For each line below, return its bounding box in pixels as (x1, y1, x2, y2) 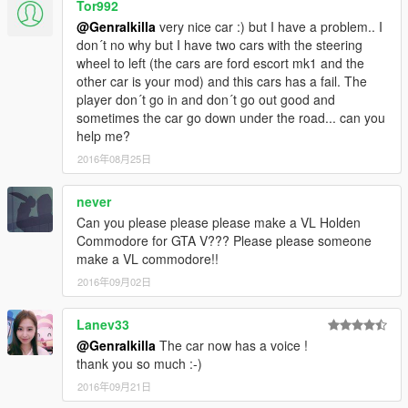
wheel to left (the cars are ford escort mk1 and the (76, 53, 364, 72)
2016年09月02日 (77, 273, 151, 289)
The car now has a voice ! (156, 335, 308, 354)
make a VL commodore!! (76, 249, 219, 268)
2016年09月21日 (77, 378, 151, 393)
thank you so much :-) (76, 353, 202, 372)
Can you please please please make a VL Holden (76, 212, 361, 231)
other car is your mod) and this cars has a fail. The (76, 71, 367, 90)
